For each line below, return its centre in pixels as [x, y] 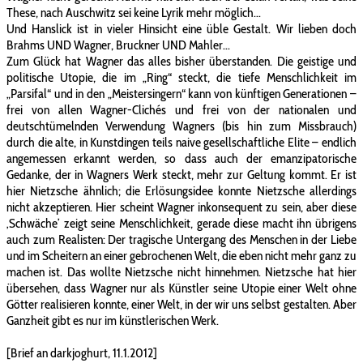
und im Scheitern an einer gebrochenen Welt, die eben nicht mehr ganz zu [181, 256]
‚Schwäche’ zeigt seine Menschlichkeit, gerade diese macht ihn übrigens [181, 224]
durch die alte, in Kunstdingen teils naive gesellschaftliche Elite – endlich [181, 143]
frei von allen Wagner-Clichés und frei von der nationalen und [181, 110]
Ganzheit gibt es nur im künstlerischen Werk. [113, 321]
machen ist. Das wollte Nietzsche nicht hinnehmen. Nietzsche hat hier [181, 272]
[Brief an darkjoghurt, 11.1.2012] [82, 353]
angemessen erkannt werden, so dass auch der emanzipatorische [181, 159]
